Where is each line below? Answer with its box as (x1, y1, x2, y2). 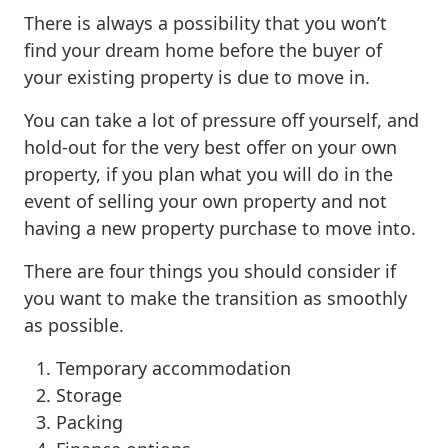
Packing (56, 409, 123, 434)
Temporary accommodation (56, 355, 291, 380)
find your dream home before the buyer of (24, 37, 382, 62)
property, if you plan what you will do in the (24, 161, 393, 186)
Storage (56, 382, 122, 407)
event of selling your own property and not (24, 188, 387, 213)
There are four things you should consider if (24, 258, 396, 283)
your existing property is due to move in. (24, 64, 370, 89)
